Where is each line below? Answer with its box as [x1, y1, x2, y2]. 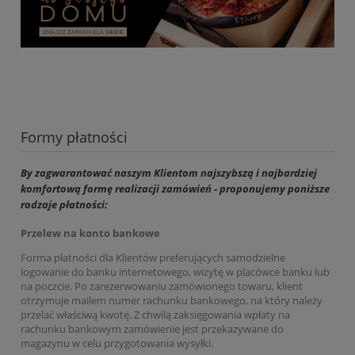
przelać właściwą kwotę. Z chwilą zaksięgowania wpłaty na [21, 307, 290, 322]
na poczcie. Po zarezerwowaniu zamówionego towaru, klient [21, 278, 303, 293]
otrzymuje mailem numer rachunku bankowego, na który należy [21, 292, 323, 307]
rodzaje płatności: [21, 197, 108, 212]
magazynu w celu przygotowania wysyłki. [21, 335, 213, 350]
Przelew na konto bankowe [21, 225, 160, 240]
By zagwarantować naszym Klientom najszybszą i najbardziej [21, 166, 317, 181]
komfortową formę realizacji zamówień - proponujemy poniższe [21, 181, 330, 197]
